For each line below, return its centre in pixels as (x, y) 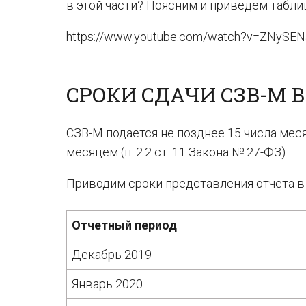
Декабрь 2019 (112, 254)
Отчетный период (125, 225)
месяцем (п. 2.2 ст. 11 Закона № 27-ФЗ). (177, 152)
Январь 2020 (108, 284)
